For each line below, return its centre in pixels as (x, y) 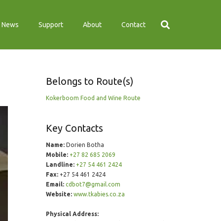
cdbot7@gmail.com (93, 184)
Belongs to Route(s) (89, 81)
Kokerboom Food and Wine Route (93, 98)
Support (51, 25)
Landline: (60, 165)
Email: (55, 184)
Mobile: (57, 155)
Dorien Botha (84, 145)
